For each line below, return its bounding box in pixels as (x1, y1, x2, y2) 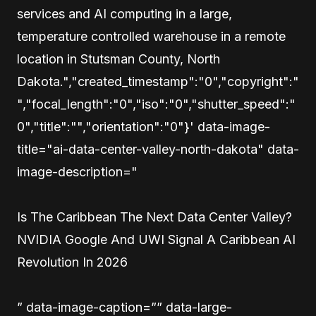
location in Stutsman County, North (17, 51, 220, 67)
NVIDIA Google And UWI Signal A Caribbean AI (17, 232, 296, 248)
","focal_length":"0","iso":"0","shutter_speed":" (17, 97, 296, 112)
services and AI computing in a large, (17, 6, 232, 22)
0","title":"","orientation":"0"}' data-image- (17, 119, 270, 135)
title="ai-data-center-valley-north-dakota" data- (17, 142, 299, 157)
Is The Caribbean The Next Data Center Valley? (17, 209, 292, 225)
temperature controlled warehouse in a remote (17, 29, 286, 44)
